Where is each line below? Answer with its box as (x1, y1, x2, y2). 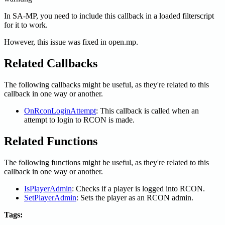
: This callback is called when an (96, 106, 199, 115)
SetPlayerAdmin (24, 193, 76, 202)
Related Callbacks (4, 57, 97, 70)
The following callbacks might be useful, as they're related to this (4, 80, 209, 89)
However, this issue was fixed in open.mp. (4, 38, 138, 47)
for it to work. (4, 21, 48, 30)
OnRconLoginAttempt (24, 106, 96, 115)
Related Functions (4, 134, 97, 148)
